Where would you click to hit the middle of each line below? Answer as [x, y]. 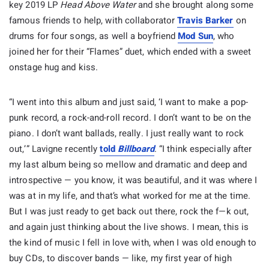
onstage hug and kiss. [54, 68]
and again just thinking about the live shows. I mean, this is [129, 227]
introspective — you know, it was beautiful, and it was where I [133, 180]
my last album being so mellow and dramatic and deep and [128, 165]
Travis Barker [205, 21]
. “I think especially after [203, 149]
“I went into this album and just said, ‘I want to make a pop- [129, 102]
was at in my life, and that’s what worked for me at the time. [130, 196]
